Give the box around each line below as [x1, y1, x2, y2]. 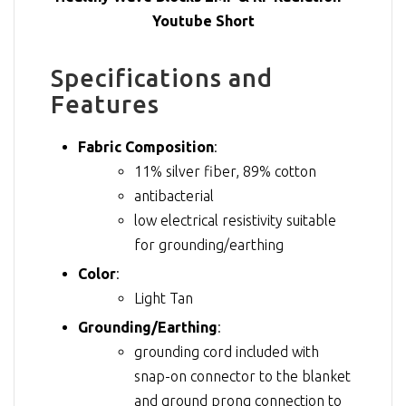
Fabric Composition [78, 138, 214, 155]
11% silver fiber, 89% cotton [134, 162, 316, 179]
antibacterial [134, 187, 214, 204]
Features [51, 91, 159, 119]
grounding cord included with [134, 343, 319, 360]
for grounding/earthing [134, 236, 284, 253]
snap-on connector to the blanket [134, 367, 351, 384]
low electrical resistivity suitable [134, 211, 336, 228]
